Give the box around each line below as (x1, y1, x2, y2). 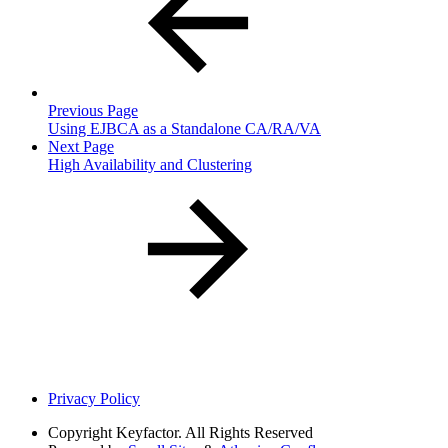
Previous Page (48, 101, 138, 119)
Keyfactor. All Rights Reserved (116, 423, 313, 441)
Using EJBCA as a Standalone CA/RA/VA (48, 119, 321, 137)
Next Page (48, 137, 114, 155)
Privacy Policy (48, 389, 140, 407)
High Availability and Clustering (48, 155, 252, 173)
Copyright (48, 423, 112, 441)
